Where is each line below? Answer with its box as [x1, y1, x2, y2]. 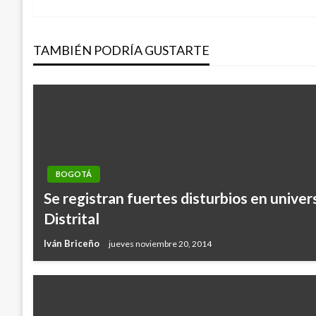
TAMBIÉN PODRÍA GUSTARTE [33, 42, 209, 59]
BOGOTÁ [56, 169, 92, 179]
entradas [54, 48, 162, 83]
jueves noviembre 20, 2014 [109, 238, 212, 249]
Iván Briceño [44, 238, 102, 250]
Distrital [44, 209, 99, 228]
